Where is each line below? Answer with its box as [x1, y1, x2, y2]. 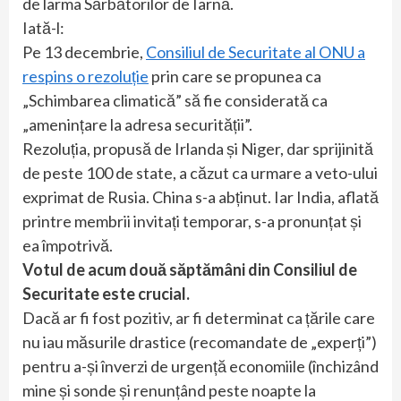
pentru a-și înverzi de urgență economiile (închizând [22, 356, 379, 377]
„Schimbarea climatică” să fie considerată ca [22, 90, 328, 111]
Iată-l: [22, 18, 64, 38]
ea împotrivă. [22, 235, 113, 256]
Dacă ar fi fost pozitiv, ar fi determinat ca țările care [22, 308, 375, 328]
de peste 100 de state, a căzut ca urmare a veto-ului [22, 163, 378, 183]
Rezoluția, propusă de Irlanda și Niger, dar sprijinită [22, 139, 373, 159]
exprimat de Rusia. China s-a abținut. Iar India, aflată [22, 187, 379, 208]
